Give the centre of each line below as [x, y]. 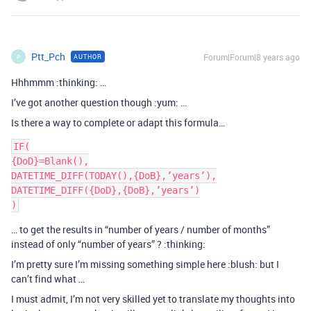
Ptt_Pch [48, 57]
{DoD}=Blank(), [50, 161]
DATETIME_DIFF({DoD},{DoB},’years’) [106, 190]
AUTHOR [88, 57]
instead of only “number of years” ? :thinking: [108, 244]
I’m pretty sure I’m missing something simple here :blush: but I [145, 264]
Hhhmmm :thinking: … [59, 82]
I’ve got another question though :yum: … [99, 102]
